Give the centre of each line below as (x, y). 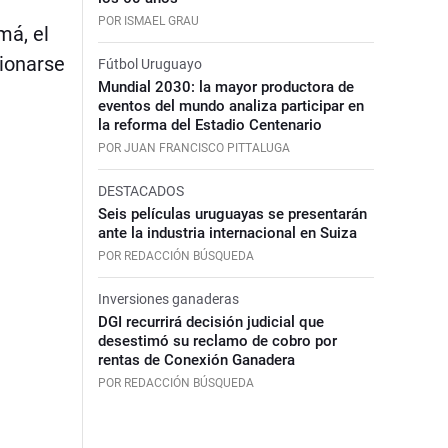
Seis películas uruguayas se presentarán (232, 213)
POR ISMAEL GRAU (148, 20)
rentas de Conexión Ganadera (196, 359)
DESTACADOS (140, 190)
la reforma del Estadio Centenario (209, 124)
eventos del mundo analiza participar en (230, 105)
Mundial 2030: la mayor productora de (225, 86)
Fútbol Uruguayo (149, 63)
